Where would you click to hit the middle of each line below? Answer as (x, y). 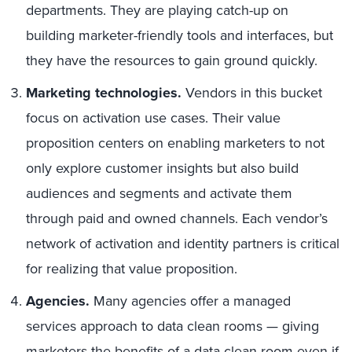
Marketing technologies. (104, 93)
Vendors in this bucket (252, 93)
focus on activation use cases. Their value (153, 118)
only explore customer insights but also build (162, 168)
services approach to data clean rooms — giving (172, 326)
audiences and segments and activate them (159, 193)
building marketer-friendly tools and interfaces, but (180, 35)
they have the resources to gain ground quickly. (172, 60)
